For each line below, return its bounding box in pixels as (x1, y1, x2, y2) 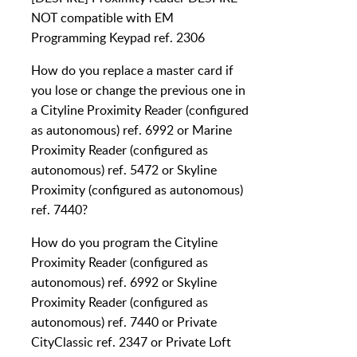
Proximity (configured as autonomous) (31, 181, 243, 199)
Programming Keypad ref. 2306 (31, 29, 205, 47)
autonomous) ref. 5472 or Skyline (31, 161, 217, 179)
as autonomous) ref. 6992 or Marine (31, 121, 232, 139)
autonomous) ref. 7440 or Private (31, 313, 217, 331)
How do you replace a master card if (31, 61, 233, 80)
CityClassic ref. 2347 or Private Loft (31, 333, 231, 351)
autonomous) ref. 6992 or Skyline (31, 273, 217, 292)
